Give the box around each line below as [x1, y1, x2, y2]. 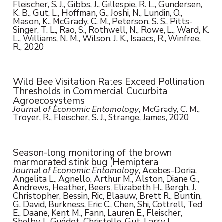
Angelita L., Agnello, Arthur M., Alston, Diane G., [12, 173, 199, 185]
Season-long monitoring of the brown [12, 146, 172, 160]
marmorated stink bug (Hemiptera [12, 155, 158, 169]
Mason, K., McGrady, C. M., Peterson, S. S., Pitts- [12, 15, 193, 28]
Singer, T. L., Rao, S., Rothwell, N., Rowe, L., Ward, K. [12, 24, 209, 36]
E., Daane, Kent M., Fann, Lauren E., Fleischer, [12, 207, 182, 219]
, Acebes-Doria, [138, 165, 197, 177]
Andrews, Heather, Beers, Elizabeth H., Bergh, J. [12, 181, 196, 194]
